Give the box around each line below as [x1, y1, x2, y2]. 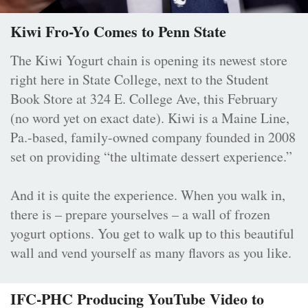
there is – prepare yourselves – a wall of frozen [10, 205, 270, 224]
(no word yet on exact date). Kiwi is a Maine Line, [10, 109, 289, 128]
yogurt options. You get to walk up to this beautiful [10, 224, 294, 243]
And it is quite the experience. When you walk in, [10, 186, 285, 205]
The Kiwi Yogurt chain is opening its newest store [10, 51, 287, 70]
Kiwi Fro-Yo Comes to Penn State [10, 20, 226, 43]
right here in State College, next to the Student [10, 70, 269, 89]
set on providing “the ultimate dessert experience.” [10, 147, 292, 166]
